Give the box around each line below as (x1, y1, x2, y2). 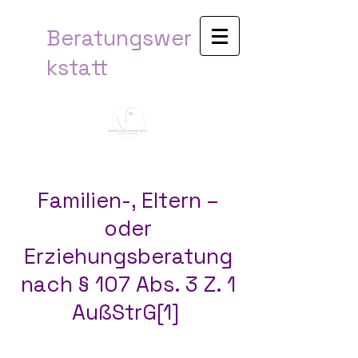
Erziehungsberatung (23, 242, 233, 270)
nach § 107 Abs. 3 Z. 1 (20, 270, 236, 298)
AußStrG (71, 298, 157, 326)
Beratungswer (46, 24, 192, 52)
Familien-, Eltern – (37, 186, 219, 214)
